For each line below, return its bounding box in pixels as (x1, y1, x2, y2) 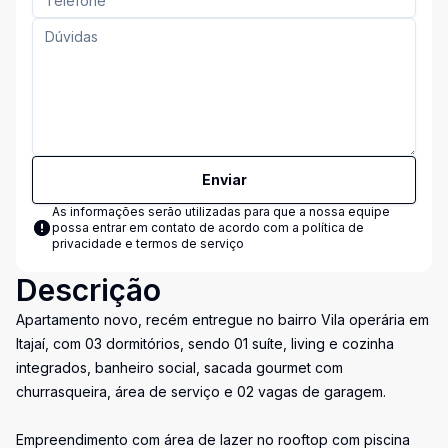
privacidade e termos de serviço (52, 236, 244, 251)
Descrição (16, 272, 161, 308)
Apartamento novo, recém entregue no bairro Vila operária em (16, 311, 429, 328)
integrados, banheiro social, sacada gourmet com (16, 359, 343, 376)
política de (302, 220, 364, 235)
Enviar (201, 171, 247, 188)
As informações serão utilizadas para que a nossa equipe (52, 204, 390, 219)
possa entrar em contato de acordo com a (52, 220, 302, 235)
